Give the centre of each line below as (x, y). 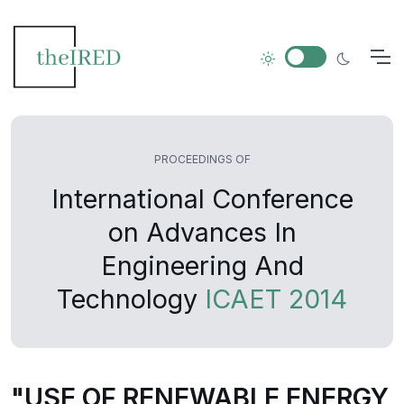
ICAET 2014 (276, 299)
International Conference (202, 199)
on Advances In (202, 232)
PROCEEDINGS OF (202, 159)
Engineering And (202, 266)
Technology (131, 299)
